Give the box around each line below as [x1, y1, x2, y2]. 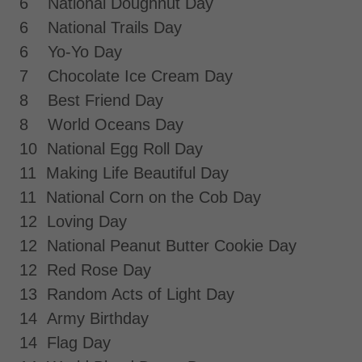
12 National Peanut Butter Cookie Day [19, 237, 301, 255]
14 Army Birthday [19, 309, 149, 328]
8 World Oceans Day [19, 116, 183, 134]
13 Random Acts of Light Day [19, 285, 239, 304]
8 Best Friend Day [19, 91, 163, 110]
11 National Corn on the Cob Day [19, 188, 261, 207]
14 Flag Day [19, 334, 111, 352]
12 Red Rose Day [19, 261, 151, 280]
